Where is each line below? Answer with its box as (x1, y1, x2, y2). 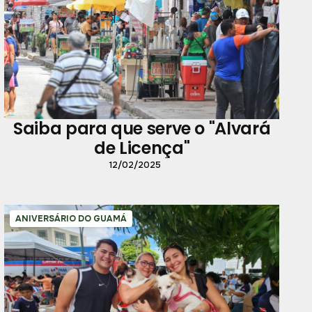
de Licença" (94, 136, 190, 160)
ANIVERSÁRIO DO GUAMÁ (15, 213, 127, 225)
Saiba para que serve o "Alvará (13, 117, 271, 141)
